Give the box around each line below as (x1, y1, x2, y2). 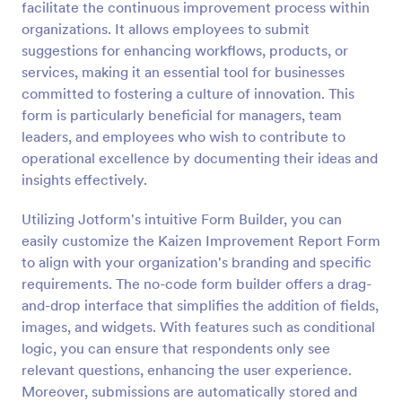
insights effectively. (22, 170, 147, 188)
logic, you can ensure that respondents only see (22, 339, 330, 357)
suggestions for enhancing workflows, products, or (22, 41, 348, 59)
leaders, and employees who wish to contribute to (22, 127, 345, 145)
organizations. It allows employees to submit (22, 20, 310, 38)
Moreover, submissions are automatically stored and (22, 382, 357, 400)
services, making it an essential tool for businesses (22, 63, 345, 81)
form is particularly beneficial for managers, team (22, 106, 342, 124)
